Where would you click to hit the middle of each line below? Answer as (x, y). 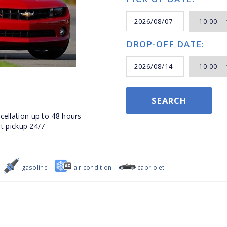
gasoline (34, 167)
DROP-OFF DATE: (165, 44)
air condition (92, 167)
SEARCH (169, 101)
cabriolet (150, 167)
